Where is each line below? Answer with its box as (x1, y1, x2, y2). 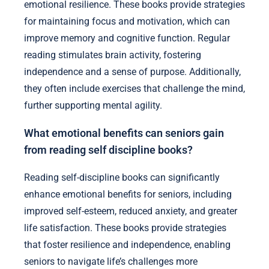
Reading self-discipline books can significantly (24, 171, 220, 183)
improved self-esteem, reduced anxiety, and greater (24, 205, 237, 217)
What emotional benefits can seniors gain (24, 127, 224, 139)
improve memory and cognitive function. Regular (24, 32, 230, 44)
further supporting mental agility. (24, 100, 162, 112)
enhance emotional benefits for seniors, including (24, 188, 232, 200)
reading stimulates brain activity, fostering (24, 49, 201, 61)
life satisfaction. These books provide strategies (24, 222, 226, 234)
